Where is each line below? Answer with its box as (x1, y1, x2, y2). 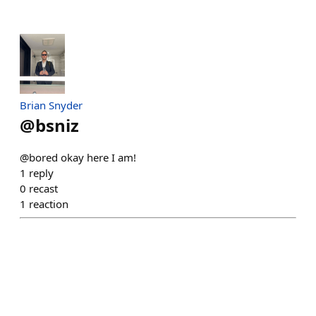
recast (29, 181, 58, 196)
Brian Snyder (20, 98, 83, 113)
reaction (29, 197, 68, 212)
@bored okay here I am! (20, 150, 136, 165)
